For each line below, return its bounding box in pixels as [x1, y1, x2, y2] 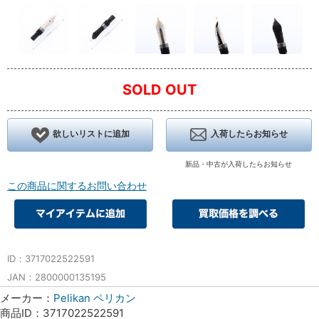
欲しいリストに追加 [52, 127, 130, 139]
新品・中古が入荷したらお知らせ [185, 159, 293, 168]
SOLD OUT [122, 80, 197, 98]
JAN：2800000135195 [7, 271, 106, 283]
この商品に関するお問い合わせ [7, 179, 147, 192]
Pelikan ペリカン [53, 291, 136, 305]
